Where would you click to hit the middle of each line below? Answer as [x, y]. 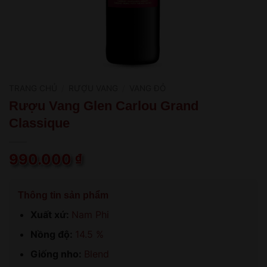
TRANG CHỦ [33, 89]
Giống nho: [57, 254]
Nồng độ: [52, 234]
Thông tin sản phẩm [63, 195]
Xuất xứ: [51, 214]
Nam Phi [90, 214]
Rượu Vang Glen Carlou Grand [104, 105]
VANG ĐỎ [148, 89]
